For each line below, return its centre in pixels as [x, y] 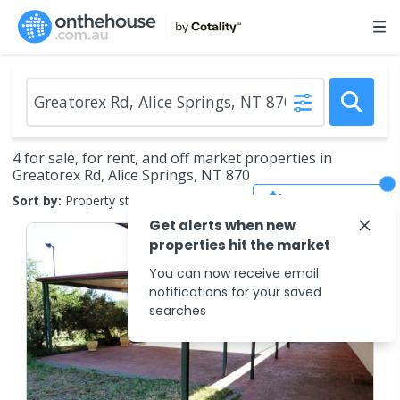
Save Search [333, 200]
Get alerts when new [222, 225]
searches [178, 311]
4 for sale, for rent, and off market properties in [172, 158]
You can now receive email [234, 273]
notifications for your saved [235, 292]
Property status [110, 200]
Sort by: [37, 200]
